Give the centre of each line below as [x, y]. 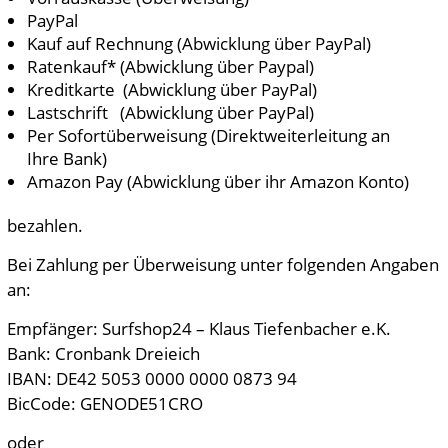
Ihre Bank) [66, 158]
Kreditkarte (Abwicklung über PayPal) [171, 89]
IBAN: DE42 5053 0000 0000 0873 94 [151, 378]
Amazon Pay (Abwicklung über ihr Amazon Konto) [217, 181]
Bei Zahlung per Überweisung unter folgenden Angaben [222, 264]
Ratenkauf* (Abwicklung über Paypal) [170, 66]
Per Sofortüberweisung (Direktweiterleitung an [208, 135]
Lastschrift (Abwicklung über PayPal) [170, 112]
